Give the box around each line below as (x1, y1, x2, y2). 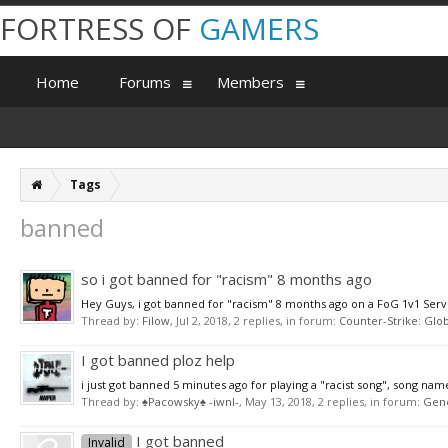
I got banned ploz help (81, 350, 235, 370)
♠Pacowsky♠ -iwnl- (142, 394, 239, 409)
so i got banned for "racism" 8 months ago (81, 269, 372, 289)
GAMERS (199, 8, 319, 49)
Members (217, 72, 284, 92)
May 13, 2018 (245, 394, 312, 409)
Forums (119, 72, 171, 92)
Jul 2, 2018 (176, 313, 228, 328)
